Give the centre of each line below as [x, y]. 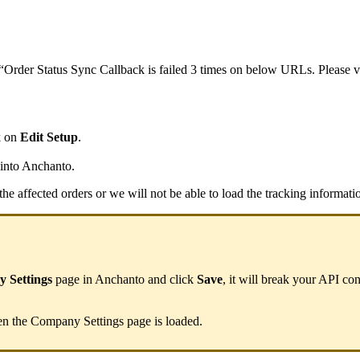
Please [334, 69]
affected [38, 194]
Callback [122, 69]
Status [52, 69]
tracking [286, 194]
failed [173, 69]
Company [55, 321]
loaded [182, 321]
